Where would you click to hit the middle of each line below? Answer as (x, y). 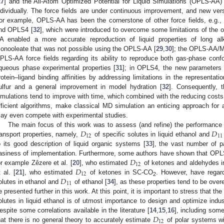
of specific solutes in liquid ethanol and (152, 134)
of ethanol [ (90, 181)
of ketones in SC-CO (120, 172)
